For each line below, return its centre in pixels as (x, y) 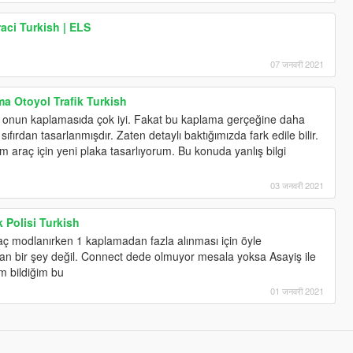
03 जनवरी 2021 (297, 185)
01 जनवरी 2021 (297, 290)
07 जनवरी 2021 (297, 63)
